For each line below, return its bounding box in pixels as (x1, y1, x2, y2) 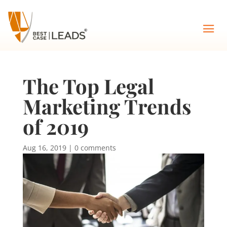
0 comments (74, 143, 116, 153)
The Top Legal (22, 72, 154, 99)
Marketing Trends (22, 93, 191, 120)
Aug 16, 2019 (22, 143, 66, 153)
